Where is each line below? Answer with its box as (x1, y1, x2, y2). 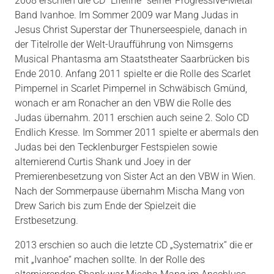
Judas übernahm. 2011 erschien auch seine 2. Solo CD (15, 112, 249, 124)
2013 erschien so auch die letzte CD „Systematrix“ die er (15, 239, 253, 251)
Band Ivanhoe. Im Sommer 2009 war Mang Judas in (15, 9, 239, 21)
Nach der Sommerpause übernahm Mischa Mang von (15, 185, 245, 198)
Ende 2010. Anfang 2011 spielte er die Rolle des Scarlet (15, 68, 251, 80)
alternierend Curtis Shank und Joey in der (15, 156, 191, 168)
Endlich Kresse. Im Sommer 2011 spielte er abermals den (15, 127, 259, 139)
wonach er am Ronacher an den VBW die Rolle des (15, 97, 231, 109)
